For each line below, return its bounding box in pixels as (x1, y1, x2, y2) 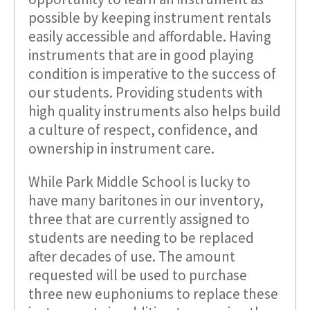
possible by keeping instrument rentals (28, 8, 271, 27)
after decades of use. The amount (28, 246, 235, 266)
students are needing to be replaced (28, 228, 254, 247)
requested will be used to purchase (28, 265, 247, 284)
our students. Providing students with (28, 82, 263, 102)
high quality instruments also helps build (28, 101, 281, 120)
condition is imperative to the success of (28, 64, 276, 83)
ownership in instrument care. (28, 138, 215, 158)
